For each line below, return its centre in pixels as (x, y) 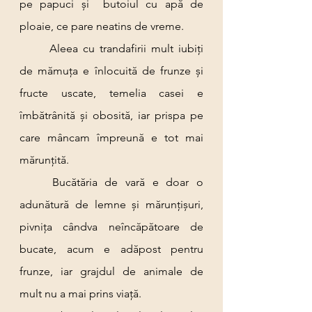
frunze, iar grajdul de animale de (111, 271)
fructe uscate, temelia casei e (111, 93)
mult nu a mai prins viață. (80, 294)
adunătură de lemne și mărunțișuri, (111, 204)
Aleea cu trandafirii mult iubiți (34, 48)
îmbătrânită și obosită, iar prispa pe (111, 115)
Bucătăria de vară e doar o (36, 182)
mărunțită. (44, 160)
